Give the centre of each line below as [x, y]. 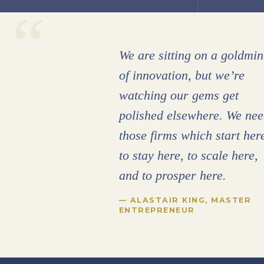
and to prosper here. [172, 176]
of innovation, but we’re [181, 75]
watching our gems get [179, 95]
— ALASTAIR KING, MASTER [185, 200]
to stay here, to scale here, [188, 156]
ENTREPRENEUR [157, 210]
